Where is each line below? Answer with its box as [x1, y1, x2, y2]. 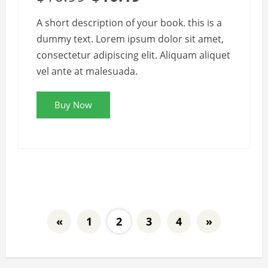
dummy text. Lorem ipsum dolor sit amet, [36, 32, 224, 45]
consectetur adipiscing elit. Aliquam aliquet [36, 48, 230, 62]
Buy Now [54, 99, 92, 111]
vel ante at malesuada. [36, 65, 138, 78]
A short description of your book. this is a [36, 16, 222, 29]
